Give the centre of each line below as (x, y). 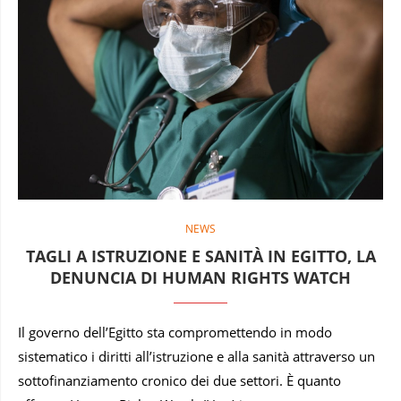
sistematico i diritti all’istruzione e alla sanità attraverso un (196, 356)
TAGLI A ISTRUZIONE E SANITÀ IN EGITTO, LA (200, 256)
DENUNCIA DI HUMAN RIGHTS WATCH (200, 277)
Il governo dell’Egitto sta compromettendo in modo (175, 332)
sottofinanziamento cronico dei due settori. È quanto (179, 380)
